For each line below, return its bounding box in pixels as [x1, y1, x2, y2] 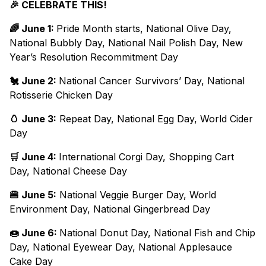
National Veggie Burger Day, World [56, 189, 216, 201]
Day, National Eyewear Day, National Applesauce [9, 241, 232, 254]
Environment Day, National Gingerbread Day [9, 203, 210, 216]
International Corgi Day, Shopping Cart [59, 151, 234, 163]
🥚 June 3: [9, 113, 56, 125]
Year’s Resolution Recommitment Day [9, 51, 178, 64]
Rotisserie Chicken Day [9, 89, 113, 102]
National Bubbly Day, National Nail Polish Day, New [9, 37, 243, 49]
